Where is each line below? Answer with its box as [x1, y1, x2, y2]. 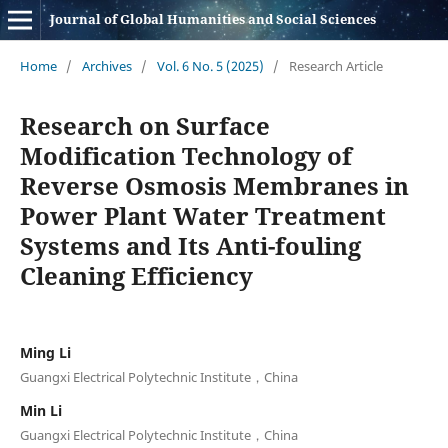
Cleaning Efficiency [19, 258, 253, 292]
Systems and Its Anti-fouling [19, 228, 361, 262]
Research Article [288, 56, 383, 75]
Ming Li [19, 342, 71, 362]
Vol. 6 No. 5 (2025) [156, 56, 264, 75]
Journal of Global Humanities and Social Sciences [49, 10, 376, 28]
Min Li [19, 400, 62, 420]
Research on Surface [19, 108, 270, 142]
